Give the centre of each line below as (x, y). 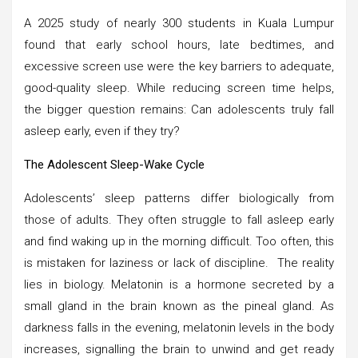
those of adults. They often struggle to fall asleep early (179, 219)
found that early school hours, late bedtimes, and (179, 44)
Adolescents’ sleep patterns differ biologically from (179, 198)
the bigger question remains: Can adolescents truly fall (179, 109)
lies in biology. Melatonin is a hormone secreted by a (179, 284)
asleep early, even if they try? (102, 131)
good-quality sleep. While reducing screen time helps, (179, 88)
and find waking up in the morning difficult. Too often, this (179, 241)
